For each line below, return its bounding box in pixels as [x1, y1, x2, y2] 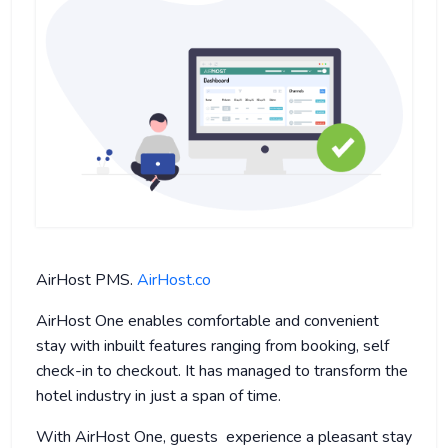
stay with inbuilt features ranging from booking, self [36, 334, 389, 357]
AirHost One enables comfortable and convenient [36, 309, 379, 332]
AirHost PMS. [36, 268, 137, 291]
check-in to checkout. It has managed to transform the [36, 359, 408, 382]
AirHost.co [137, 268, 215, 291]
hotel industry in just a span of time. [36, 384, 285, 407]
